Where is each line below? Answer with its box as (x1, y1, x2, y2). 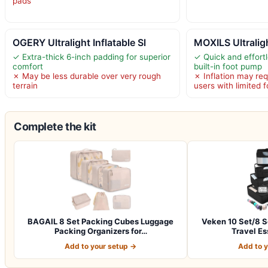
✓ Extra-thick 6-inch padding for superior (13, 52, 170, 62)
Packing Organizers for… (54, 226, 147, 236)
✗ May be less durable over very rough (13, 71, 161, 81)
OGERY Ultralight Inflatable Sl (13, 36, 146, 49)
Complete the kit (14, 120, 96, 133)
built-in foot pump (194, 62, 263, 72)
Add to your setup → (65, 242, 136, 251)
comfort (13, 62, 43, 72)
